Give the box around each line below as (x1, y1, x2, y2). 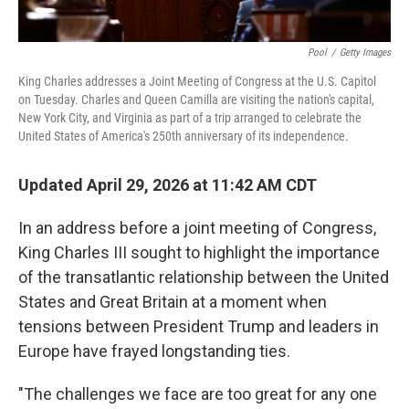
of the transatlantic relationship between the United (18, 267, 389, 287)
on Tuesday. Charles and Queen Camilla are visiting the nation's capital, (18, 91, 374, 107)
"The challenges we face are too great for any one (18, 383, 377, 404)
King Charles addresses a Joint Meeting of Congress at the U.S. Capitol (18, 73, 376, 89)
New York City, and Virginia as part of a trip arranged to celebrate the (18, 110, 362, 125)
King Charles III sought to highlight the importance (18, 242, 380, 262)
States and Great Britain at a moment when (18, 291, 327, 311)
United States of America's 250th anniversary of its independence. (18, 128, 349, 143)
